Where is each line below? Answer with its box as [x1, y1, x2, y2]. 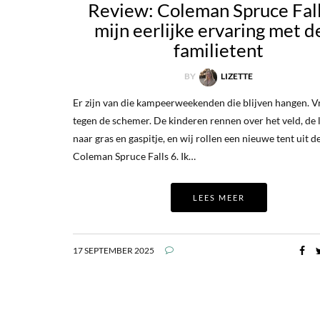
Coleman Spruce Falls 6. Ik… [73, 149, 196, 162]
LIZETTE [221, 71, 254, 82]
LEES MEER [192, 192, 245, 202]
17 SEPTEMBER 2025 [73, 244, 154, 256]
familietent [174, 39, 264, 62]
